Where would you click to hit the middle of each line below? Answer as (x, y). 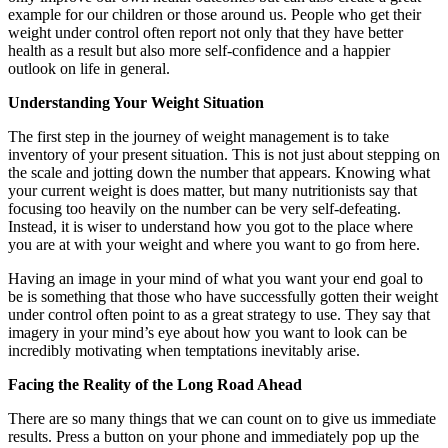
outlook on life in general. (89, 68)
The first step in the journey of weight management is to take (198, 136)
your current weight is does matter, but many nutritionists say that (212, 190)
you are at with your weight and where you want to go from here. (214, 244)
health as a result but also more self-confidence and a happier (199, 50)
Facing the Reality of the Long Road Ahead (155, 384)
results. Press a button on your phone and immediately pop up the (213, 436)
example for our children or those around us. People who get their (214, 14)
